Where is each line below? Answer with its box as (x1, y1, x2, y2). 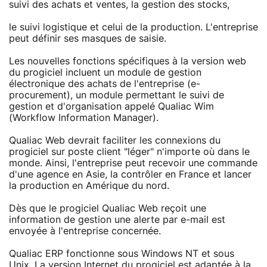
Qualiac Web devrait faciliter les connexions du (9, 135, 221, 145)
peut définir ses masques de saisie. (9, 33, 166, 44)
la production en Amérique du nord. (9, 181, 169, 191)
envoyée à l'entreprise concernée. (9, 226, 161, 236)
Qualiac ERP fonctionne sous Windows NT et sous (9, 249, 234, 259)
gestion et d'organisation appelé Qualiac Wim (9, 101, 214, 111)
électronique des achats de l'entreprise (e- (9, 79, 200, 89)
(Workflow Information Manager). (9, 113, 159, 123)
